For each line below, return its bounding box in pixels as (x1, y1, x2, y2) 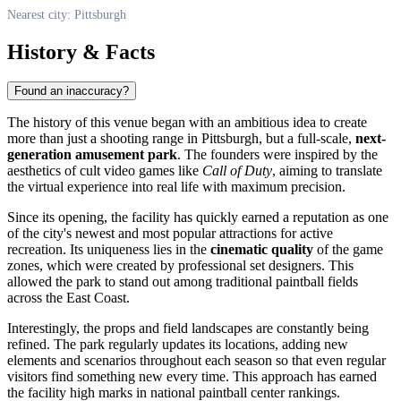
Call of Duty (202, 163, 272, 179)
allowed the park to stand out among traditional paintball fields (7, 274, 358, 290)
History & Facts (7, 39, 155, 64)
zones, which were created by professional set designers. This (7, 258, 354, 274)
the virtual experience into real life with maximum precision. (7, 179, 346, 195)
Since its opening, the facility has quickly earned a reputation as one (7, 209, 388, 226)
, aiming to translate (272, 163, 382, 179)
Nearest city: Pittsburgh (7, 7, 126, 21)
